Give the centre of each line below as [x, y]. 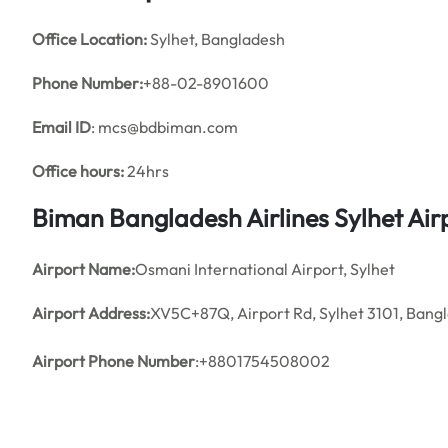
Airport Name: [83, 269]
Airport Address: [91, 313]
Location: [113, 39]
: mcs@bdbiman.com [164, 127]
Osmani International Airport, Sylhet [265, 269]
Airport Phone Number [113, 361]
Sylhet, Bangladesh [216, 39]
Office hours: [78, 171]
